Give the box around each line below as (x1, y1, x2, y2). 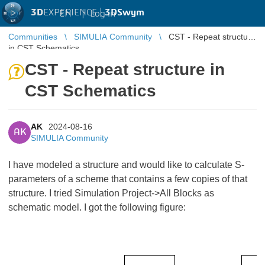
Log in (90, 8, 115, 18)
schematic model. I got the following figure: (8, 202, 186, 212)
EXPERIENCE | (43, 8, 105, 17)
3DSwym (105, 8, 144, 17)
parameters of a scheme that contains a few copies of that (8, 174, 247, 184)
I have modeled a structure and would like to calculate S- (8, 160, 244, 170)
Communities (8, 32, 57, 41)
